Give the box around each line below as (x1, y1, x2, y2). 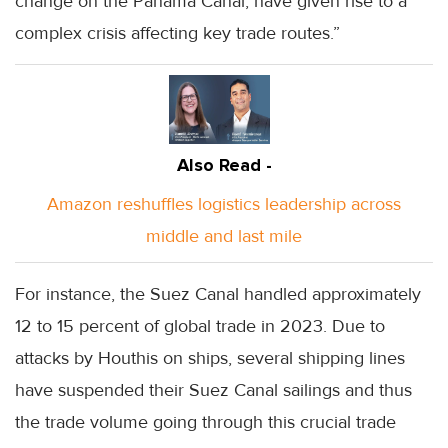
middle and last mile (146, 225, 302, 247)
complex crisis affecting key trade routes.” (15, 22, 340, 44)
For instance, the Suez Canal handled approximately (15, 283, 421, 305)
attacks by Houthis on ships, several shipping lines (15, 347, 405, 369)
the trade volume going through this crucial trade (15, 411, 396, 433)
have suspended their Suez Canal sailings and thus (15, 379, 412, 401)
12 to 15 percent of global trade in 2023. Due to (15, 315, 385, 337)
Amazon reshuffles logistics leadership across (47, 193, 401, 215)
